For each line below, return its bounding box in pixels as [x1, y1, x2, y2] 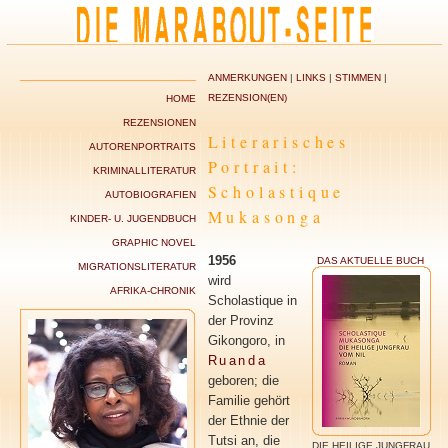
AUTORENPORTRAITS [88, 141, 196, 152]
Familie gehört [207, 392, 290, 408]
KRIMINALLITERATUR [92, 165, 196, 176]
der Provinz [207, 312, 274, 328]
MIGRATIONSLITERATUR [77, 261, 196, 272]
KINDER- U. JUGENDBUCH [69, 213, 196, 224]
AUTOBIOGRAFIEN [104, 189, 196, 200]
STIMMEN [331, 72, 384, 83]
